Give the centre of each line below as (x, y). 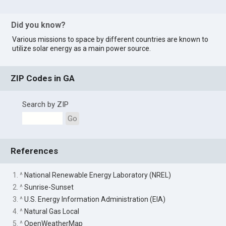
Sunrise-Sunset (49, 187)
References (35, 151)
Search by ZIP (45, 105)
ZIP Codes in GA (43, 78)
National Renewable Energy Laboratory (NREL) (98, 175)
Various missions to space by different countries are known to (110, 39)
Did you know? (39, 25)
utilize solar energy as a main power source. (82, 48)
